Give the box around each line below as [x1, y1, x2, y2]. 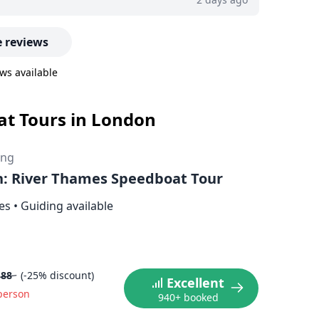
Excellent [167, 274, 225, 291]
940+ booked [158, 291, 219, 304]
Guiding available [21, 198, 114, 214]
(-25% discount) [21, 268, 95, 282]
